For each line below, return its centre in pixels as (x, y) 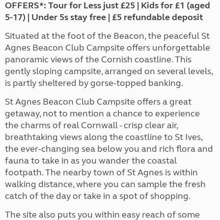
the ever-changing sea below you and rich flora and (109, 149)
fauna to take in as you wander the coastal (91, 161)
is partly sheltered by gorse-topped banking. (94, 83)
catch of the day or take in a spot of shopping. (98, 196)
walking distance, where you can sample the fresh (105, 184)
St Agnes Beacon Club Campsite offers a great (98, 102)
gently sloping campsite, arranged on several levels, (109, 71)
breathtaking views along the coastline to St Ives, (104, 137)
